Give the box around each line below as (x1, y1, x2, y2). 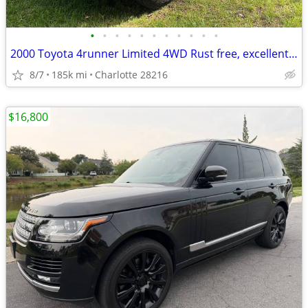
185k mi (52, 68, 87, 81)
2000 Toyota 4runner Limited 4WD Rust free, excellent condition (289, 46, 298, 61)
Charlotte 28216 (95, 68, 168, 81)
